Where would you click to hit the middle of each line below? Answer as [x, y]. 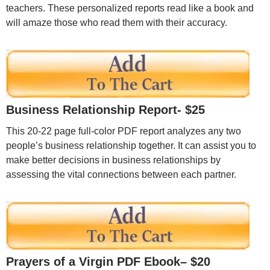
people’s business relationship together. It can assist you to [131, 145]
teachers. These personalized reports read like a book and [130, 8]
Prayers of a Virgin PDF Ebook [93, 261]
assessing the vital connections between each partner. [121, 174]
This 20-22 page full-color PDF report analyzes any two [124, 131]
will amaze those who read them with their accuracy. [117, 22]
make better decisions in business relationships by [113, 160]
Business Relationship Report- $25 [105, 109]
